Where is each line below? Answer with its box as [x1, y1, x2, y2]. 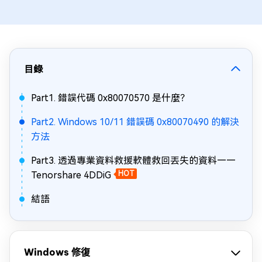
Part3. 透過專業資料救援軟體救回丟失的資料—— [31, 155, 236, 166]
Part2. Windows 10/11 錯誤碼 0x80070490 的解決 [31, 116, 239, 127]
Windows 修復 [24, 246, 90, 258]
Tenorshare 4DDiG [31, 170, 111, 181]
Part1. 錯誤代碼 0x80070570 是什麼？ [31, 92, 189, 104]
